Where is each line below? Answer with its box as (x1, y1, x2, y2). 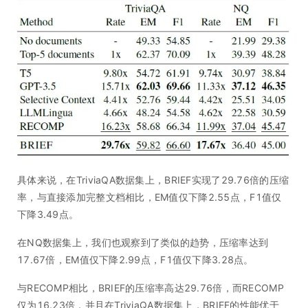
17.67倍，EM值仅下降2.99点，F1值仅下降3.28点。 (17, 254, 254, 266)
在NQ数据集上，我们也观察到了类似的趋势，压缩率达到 (17, 236, 269, 249)
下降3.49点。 (17, 208, 79, 221)
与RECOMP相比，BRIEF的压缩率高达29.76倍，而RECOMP (17, 282, 284, 294)
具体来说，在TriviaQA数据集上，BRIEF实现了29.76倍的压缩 (17, 174, 289, 186)
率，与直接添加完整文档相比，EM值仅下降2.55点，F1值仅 (17, 191, 282, 203)
